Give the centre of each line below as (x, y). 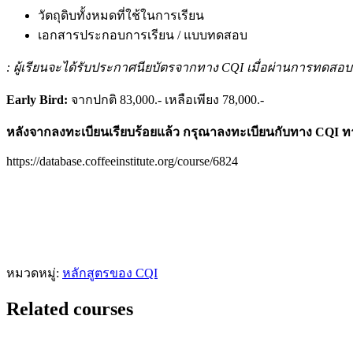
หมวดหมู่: (34, 273)
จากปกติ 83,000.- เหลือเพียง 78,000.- (166, 99)
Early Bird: (37, 99)
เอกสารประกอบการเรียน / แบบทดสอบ (143, 35)
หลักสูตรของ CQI (110, 273)
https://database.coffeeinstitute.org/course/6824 (122, 161)
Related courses (70, 309)
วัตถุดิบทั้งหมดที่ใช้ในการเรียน (121, 15)
